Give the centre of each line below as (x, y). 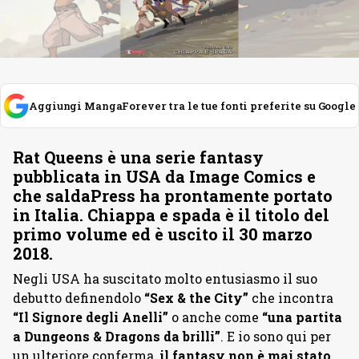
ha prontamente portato (234, 196)
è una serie (151, 157)
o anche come (215, 317)
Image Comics (246, 176)
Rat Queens (58, 157)
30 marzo (276, 234)
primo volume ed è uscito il (126, 234)
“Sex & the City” (196, 298)
